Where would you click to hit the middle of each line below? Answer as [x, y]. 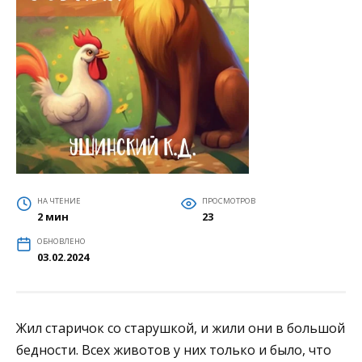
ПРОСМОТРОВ [228, 200]
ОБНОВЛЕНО [61, 241]
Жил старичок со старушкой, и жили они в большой [181, 328]
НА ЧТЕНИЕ [59, 200]
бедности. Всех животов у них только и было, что [174, 349]
